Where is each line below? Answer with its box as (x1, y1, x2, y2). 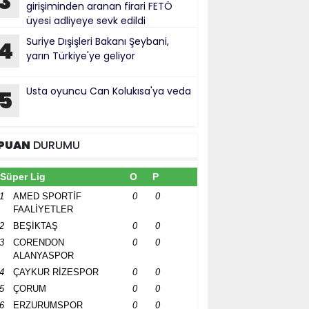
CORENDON (13, 237, 64, 248)
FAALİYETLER (13, 204, 73, 215)
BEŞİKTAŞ (13, 221, 58, 231)
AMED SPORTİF (13, 191, 81, 201)
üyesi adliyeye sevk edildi (26, 14, 146, 28)
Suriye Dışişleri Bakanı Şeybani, (26, 34, 169, 48)
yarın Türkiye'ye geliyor (26, 49, 135, 63)
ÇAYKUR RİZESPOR (13, 267, 99, 277)
